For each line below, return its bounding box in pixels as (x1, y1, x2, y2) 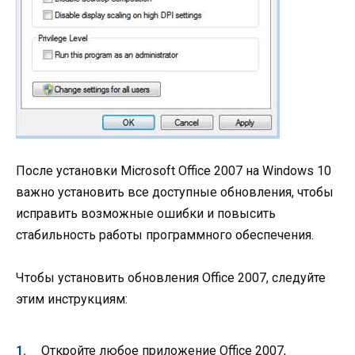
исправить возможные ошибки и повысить (16, 205, 276, 221)
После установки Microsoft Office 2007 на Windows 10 (16, 162, 331, 178)
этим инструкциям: (16, 291, 128, 307)
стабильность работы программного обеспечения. (16, 227, 314, 242)
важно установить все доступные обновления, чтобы (16, 184, 334, 200)
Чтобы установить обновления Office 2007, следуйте (16, 269, 326, 285)
